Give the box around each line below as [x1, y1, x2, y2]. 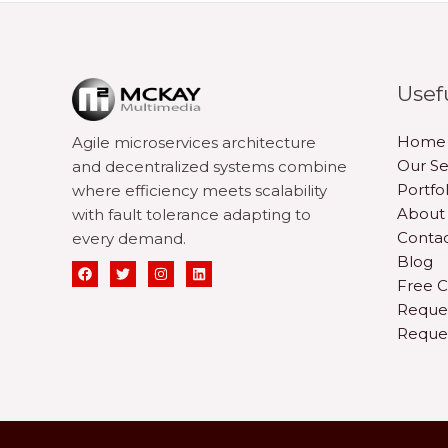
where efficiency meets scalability [72, 181, 327, 200]
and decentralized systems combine [72, 157, 347, 176]
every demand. [72, 229, 186, 248]
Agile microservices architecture [72, 133, 316, 152]
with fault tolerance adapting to [72, 205, 311, 224]
